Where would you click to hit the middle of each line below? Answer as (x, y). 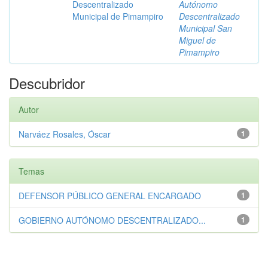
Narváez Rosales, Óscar (65, 134)
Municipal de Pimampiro (118, 16)
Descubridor (47, 83)
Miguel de (197, 40)
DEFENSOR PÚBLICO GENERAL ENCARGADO (110, 196)
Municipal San (205, 28)
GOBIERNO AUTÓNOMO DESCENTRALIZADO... (112, 220)
